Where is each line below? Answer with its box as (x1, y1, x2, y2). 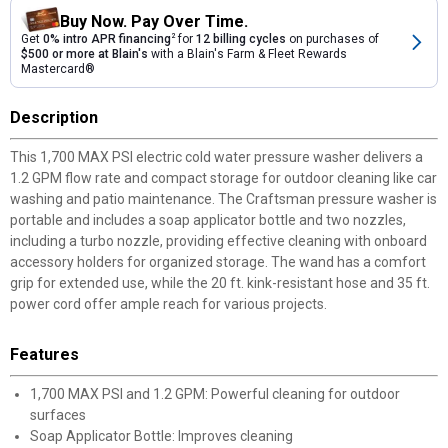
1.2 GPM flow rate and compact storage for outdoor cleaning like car (10, 170, 437, 186)
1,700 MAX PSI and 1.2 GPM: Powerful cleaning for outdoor (30, 386, 400, 402)
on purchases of (286, 32, 379, 46)
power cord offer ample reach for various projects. (10, 296, 327, 312)
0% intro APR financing (43, 32, 171, 46)
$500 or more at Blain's (21, 47, 148, 61)
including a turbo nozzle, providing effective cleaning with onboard (10, 233, 427, 249)
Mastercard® (21, 62, 95, 76)
